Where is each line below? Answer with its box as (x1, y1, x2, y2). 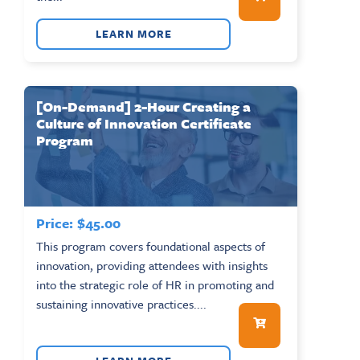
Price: (36, 212, 73, 233)
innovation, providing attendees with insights (36, 256, 268, 274)
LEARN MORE (95, 25, 172, 42)
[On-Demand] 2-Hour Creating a (36, 96, 251, 117)
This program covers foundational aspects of (36, 236, 265, 255)
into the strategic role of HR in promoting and (36, 275, 274, 293)
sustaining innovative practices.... (36, 294, 207, 313)
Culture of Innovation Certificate (36, 112, 252, 133)
